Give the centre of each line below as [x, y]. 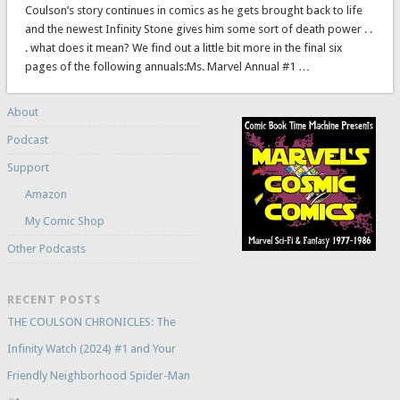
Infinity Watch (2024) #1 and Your [91, 349]
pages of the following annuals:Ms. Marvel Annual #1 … [167, 67]
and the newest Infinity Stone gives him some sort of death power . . [198, 29]
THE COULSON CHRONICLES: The [91, 322]
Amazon [46, 195]
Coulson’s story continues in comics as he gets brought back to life [193, 11]
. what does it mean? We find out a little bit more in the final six [183, 48]
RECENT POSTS [54, 300]
